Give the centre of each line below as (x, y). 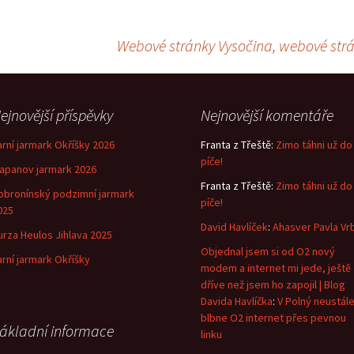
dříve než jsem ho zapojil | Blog (273, 284)
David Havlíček (234, 227)
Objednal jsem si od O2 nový (268, 251)
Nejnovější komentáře (267, 115)
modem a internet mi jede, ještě (276, 268)
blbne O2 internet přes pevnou (273, 318)
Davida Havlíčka (237, 301)
